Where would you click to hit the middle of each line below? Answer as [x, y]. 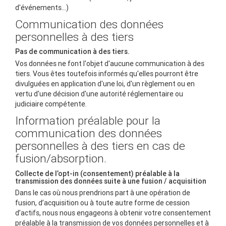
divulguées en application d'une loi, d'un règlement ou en [105, 83]
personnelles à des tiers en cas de [100, 146]
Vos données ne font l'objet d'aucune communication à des [110, 63]
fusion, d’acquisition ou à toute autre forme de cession [102, 203]
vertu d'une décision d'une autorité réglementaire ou [99, 94]
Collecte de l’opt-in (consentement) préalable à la [97, 173]
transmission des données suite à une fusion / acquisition [111, 181]
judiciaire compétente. [51, 104]
